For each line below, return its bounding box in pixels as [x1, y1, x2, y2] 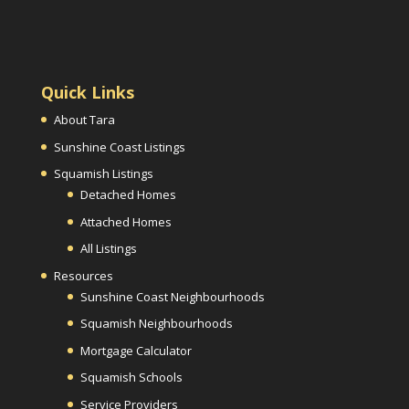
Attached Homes [79, 213, 172, 230]
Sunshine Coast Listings [53, 138, 185, 155]
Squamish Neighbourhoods [79, 315, 233, 332]
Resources [53, 267, 113, 284]
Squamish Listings [53, 165, 153, 183]
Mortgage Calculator [79, 341, 192, 359]
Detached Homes [79, 186, 176, 204]
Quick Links [40, 81, 134, 104]
